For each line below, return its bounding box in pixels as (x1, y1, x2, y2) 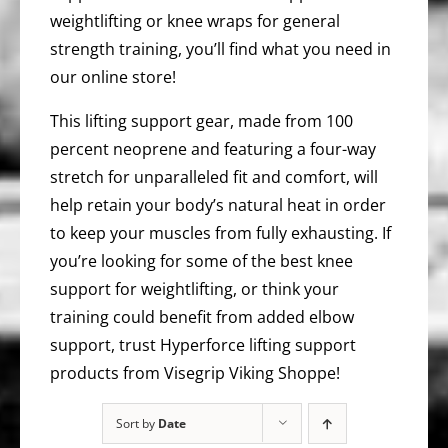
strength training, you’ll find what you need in (50, 38, 391, 60)
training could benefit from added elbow (50, 306, 354, 328)
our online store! (50, 66, 176, 88)
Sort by (115, 415, 158, 432)
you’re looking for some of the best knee (50, 250, 353, 272)
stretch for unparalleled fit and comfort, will (50, 166, 378, 188)
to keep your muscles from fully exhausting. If (50, 222, 391, 244)
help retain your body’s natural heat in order (50, 194, 386, 216)
